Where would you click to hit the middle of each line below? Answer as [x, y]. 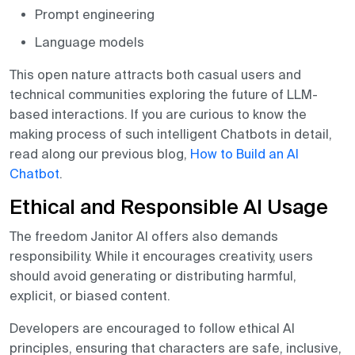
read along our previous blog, [100, 154]
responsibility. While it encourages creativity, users [161, 256]
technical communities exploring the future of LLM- [164, 95]
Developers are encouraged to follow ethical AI [152, 328]
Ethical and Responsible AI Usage [169, 209]
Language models [90, 42]
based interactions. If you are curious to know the [158, 115]
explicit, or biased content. [90, 296]
